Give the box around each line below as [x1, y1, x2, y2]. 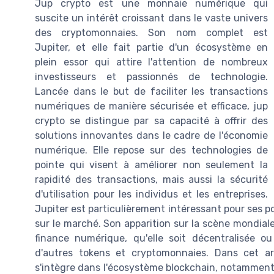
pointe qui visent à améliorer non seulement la [35, 159, 268, 171]
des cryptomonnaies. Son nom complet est [35, 27, 268, 39]
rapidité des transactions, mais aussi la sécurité [35, 174, 268, 186]
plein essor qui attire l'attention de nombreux [35, 56, 268, 68]
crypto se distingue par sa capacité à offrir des [35, 115, 268, 127]
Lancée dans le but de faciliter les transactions [35, 86, 268, 98]
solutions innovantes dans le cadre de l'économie [35, 130, 268, 142]
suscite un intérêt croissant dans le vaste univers [35, 12, 268, 24]
